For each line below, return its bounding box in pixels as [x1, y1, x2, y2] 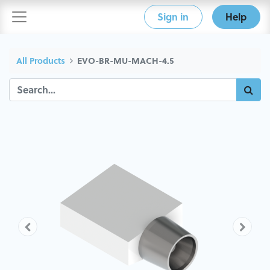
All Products [16, 54, 65, 67]
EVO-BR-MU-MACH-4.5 [77, 54, 174, 67]
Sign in [157, 10, 189, 24]
